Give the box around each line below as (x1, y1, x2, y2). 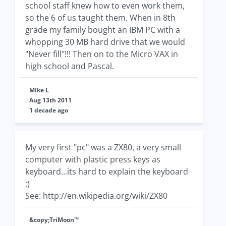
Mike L (29, 86, 49, 94)
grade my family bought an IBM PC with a (25, 24, 180, 35)
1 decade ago (29, 106, 68, 115)
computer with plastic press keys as (25, 154, 160, 165)
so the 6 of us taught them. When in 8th (25, 12, 176, 23)
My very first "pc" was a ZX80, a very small (25, 142, 181, 153)
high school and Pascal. (25, 61, 114, 72)
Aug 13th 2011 (29, 96, 72, 104)
